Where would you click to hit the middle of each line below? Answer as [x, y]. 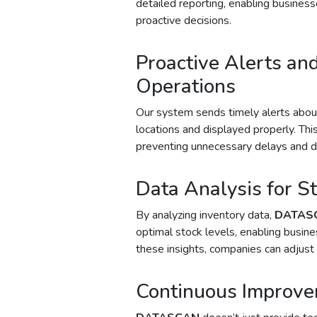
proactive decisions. [184, 20]
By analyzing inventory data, [205, 215]
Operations [186, 86]
